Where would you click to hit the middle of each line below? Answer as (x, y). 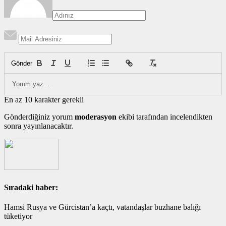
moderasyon (96, 117)
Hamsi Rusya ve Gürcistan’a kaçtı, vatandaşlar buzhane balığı (102, 207)
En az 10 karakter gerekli (44, 100)
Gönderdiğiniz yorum (39, 117)
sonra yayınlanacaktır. (39, 126)
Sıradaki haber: (31, 187)
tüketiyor (18, 216)
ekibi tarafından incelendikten (164, 117)
